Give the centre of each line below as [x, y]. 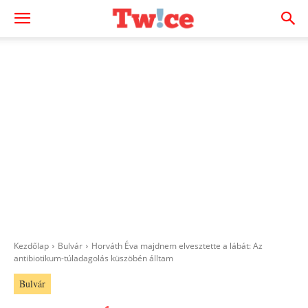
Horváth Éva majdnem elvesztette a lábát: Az [177, 246]
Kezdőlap [31, 246]
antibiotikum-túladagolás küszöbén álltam [93, 258]
